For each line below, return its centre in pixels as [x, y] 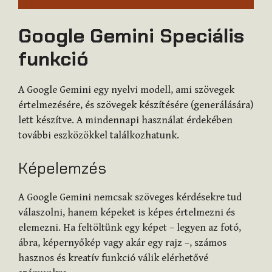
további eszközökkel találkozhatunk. [99, 136]
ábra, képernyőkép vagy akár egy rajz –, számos [122, 243]
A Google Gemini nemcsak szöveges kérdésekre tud [130, 197]
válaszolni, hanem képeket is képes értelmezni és [127, 212]
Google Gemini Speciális [131, 36]
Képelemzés [62, 168]
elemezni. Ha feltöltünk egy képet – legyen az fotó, [130, 227]
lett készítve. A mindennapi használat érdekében [125, 121]
